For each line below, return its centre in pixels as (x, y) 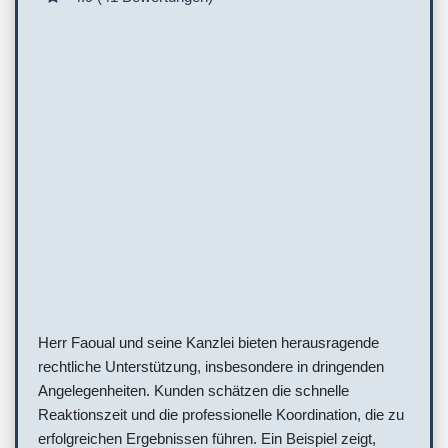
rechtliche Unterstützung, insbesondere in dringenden (211, 366)
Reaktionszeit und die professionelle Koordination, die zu (221, 414)
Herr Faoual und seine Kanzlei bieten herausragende (208, 342)
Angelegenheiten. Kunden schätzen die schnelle (193, 390)
